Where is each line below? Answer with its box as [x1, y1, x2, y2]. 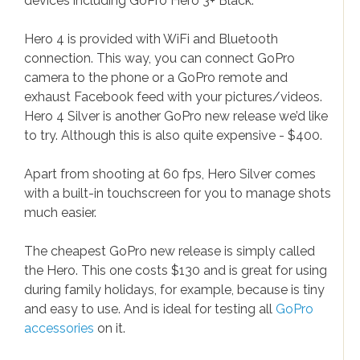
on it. [94, 321, 125, 336]
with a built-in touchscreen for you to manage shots [24, 186, 331, 201]
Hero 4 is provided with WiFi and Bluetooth [24, 31, 278, 47]
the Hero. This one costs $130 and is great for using [24, 263, 327, 278]
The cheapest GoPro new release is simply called [24, 243, 315, 259]
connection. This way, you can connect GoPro [24, 51, 295, 66]
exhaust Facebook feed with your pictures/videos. [24, 89, 322, 104]
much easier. [24, 205, 96, 220]
